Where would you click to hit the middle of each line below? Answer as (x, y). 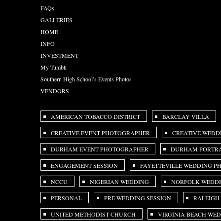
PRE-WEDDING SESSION (138, 198)
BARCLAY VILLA (186, 116)
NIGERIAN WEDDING (120, 182)
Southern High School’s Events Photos (86, 79)
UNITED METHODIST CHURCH (93, 214)
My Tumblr (54, 67)
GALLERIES (57, 20)
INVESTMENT (60, 55)
